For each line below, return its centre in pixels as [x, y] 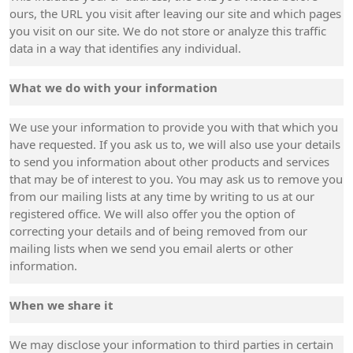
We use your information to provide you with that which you [174, 127]
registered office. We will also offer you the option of [152, 214]
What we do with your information [113, 87]
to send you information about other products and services [169, 162]
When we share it [61, 305]
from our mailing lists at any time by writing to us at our [162, 196]
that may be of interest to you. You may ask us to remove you [176, 179]
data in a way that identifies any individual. [125, 48]
